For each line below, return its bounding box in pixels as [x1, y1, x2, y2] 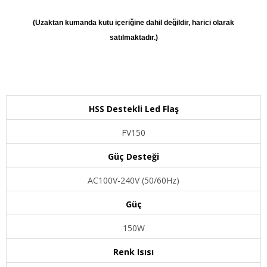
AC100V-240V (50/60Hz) [88, 174, 179, 186]
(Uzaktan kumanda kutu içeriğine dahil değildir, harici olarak [33, 18, 234, 27]
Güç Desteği [108, 150, 159, 162]
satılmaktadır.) [109, 33, 158, 42]
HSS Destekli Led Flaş [88, 103, 179, 114]
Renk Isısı [113, 246, 154, 257]
